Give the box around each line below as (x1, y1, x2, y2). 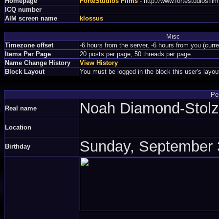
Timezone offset (5, 42, 53, 49)
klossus (80, 15, 103, 22)
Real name (5, 105, 37, 112)
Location (5, 124, 31, 131)
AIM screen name (5, 15, 57, 22)
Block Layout (5, 68, 44, 75)
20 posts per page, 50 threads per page (80, 50, 191, 58)
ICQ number (5, 6, 42, 13)
